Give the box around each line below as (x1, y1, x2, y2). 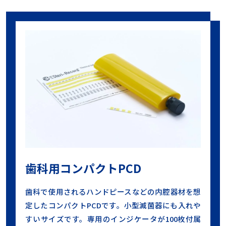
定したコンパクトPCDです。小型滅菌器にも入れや (25, 199, 201, 210)
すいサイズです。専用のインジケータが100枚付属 (25, 213, 201, 224)
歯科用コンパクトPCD (25, 159, 141, 177)
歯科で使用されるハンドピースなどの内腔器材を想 (25, 186, 201, 197)
